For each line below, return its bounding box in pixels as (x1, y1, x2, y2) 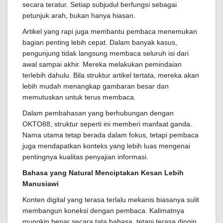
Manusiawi (22, 180, 59, 188)
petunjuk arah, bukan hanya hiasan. (22, 11, 135, 20)
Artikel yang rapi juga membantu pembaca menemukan (22, 27, 197, 36)
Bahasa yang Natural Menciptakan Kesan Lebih (22, 169, 184, 177)
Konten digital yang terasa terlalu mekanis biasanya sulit (22, 196, 199, 204)
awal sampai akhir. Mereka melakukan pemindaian (22, 60, 182, 69)
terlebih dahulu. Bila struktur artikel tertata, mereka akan (22, 71, 199, 80)
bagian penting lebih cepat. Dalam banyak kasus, (22, 38, 177, 47)
